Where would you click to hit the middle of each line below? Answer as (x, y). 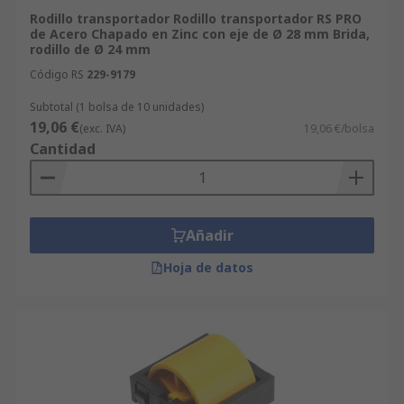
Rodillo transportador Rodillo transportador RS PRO (196, 18)
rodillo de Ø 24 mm (90, 49)
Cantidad (63, 149)
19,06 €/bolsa (339, 129)
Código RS (57, 74)
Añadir (209, 235)
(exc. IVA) (102, 129)
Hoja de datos (208, 267)
